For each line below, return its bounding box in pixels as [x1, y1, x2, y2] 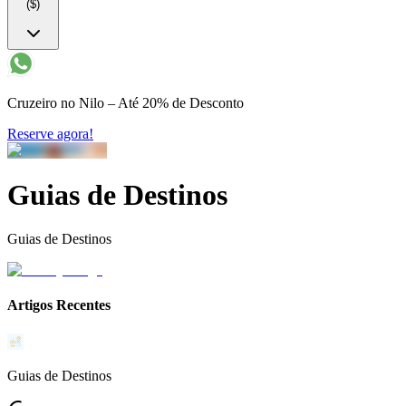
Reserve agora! [7, 126, 93, 142]
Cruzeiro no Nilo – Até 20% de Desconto [7, 95, 244, 111]
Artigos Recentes [7, 297, 111, 314]
